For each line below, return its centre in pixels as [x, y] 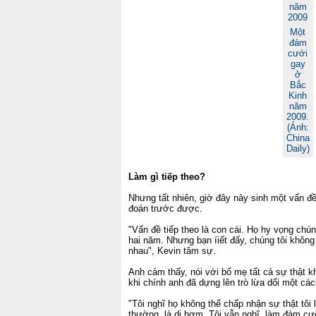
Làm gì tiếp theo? [167, 177]
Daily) [298, 148]
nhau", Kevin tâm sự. [174, 251]
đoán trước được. [165, 208]
